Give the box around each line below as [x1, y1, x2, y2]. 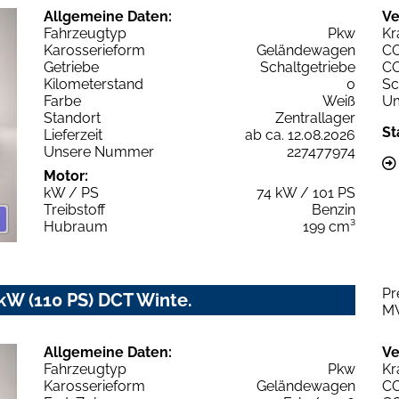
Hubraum [44, 218, 108, 236]
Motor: [44, 167, 88, 185]
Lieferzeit [44, 126, 102, 144]
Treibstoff [44, 201, 105, 219]
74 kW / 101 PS [256, 184, 355, 202]
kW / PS [44, 184, 99, 202]
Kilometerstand [44, 76, 143, 94]
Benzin [312, 201, 355, 219]
